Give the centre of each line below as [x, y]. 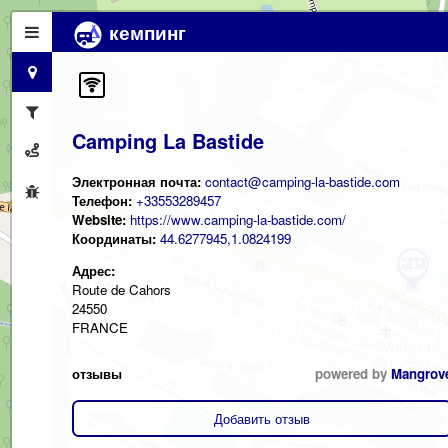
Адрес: [93, 270]
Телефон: [102, 200]
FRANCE [100, 327]
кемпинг [145, 32]
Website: [99, 219]
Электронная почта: [138, 181]
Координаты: [116, 238]
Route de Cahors [121, 289]
